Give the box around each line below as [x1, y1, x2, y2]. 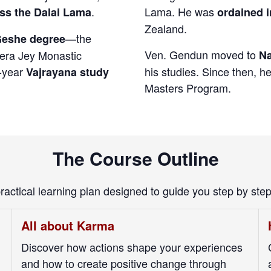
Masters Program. [145, 79, 231, 96]
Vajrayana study [26, 64, 109, 80]
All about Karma [21, 217, 114, 234]
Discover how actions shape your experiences [21, 239, 243, 255]
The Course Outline [52, 145, 219, 171]
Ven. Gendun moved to [145, 46, 259, 62]
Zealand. [145, 20, 187, 36]
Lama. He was [145, 3, 217, 19]
